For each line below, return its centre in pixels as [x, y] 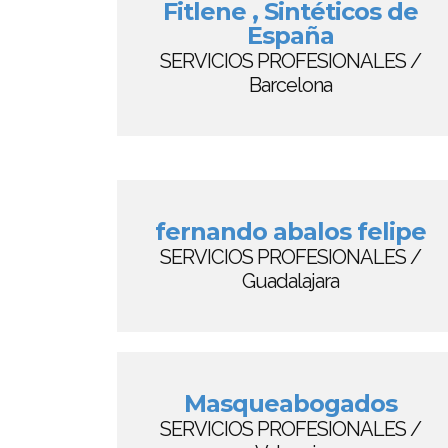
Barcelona [290, 85]
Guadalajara [290, 281]
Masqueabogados [290, 403]
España [290, 35]
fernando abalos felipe [290, 231]
